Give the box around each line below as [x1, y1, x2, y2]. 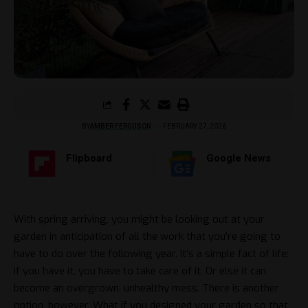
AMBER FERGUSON [89, 122, 151, 130]
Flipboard [66, 151, 112, 164]
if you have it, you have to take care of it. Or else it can [14, 263, 266, 278]
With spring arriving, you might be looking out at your [14, 212, 265, 226]
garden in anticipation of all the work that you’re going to [14, 229, 280, 243]
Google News [206, 151, 271, 164]
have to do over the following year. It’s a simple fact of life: [14, 246, 289, 261]
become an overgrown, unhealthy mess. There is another [14, 280, 279, 295]
